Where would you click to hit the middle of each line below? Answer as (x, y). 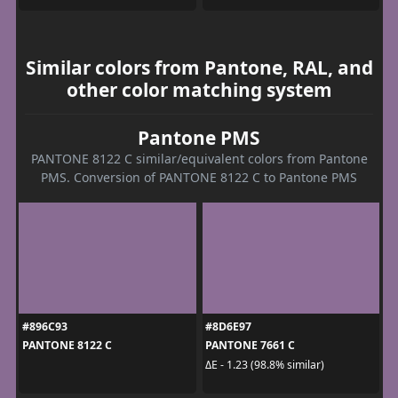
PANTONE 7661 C (250, 346)
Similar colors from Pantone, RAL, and (199, 68)
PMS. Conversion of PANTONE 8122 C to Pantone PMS (199, 178)
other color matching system (199, 90)
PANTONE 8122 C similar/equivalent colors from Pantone (199, 159)
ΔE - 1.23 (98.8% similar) (265, 364)
